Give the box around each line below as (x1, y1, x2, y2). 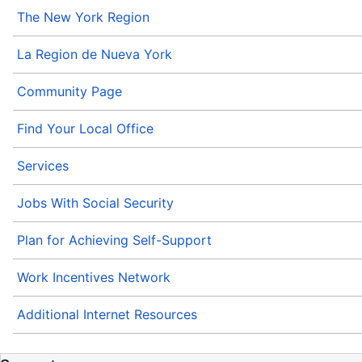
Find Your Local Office (17, 120, 154, 137)
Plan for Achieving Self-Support (17, 232, 212, 249)
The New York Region (17, 9, 149, 26)
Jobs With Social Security (17, 195, 174, 212)
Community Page (17, 83, 122, 100)
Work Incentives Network (17, 269, 170, 286)
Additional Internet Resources (17, 306, 197, 323)
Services (17, 158, 69, 175)
